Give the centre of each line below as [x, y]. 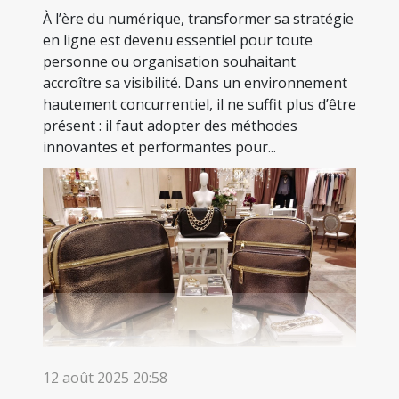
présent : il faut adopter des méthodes [170, 125]
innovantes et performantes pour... [159, 147]
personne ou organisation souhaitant [169, 61]
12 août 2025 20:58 [105, 377]
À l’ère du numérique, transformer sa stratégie [198, 18]
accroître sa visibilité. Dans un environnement [195, 82]
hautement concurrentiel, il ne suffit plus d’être [199, 104]
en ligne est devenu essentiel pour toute [178, 40]
